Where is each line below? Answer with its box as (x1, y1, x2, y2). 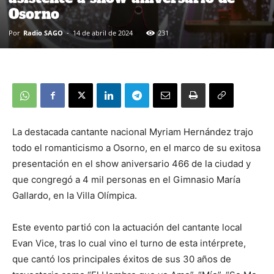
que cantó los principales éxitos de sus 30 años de (12, 253, 231, 265)
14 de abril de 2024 (73, 28, 133, 38)
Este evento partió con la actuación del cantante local (12, 221, 242, 234)
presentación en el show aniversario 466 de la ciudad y (12, 158, 251, 170)
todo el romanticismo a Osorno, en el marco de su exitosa (12, 142, 261, 154)
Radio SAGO (23, 28, 63, 38)
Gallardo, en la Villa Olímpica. (12, 190, 137, 202)
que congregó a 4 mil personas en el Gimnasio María (12, 174, 240, 186)
